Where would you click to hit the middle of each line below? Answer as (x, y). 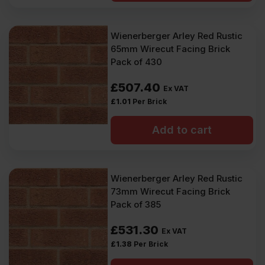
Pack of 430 (137, 62)
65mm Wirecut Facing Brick (171, 49)
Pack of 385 (136, 204)
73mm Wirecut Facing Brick (171, 191)
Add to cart (182, 130)
